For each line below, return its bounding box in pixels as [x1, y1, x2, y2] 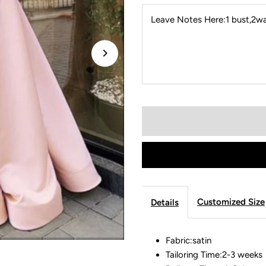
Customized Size [197, 196, 265, 207]
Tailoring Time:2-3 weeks [165, 249, 265, 260]
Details [150, 197, 179, 208]
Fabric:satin [165, 235, 211, 246]
